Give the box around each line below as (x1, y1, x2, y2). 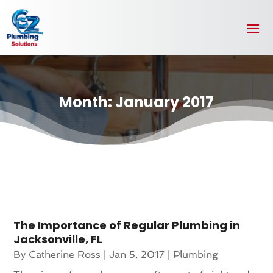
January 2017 (115, 91, 214, 112)
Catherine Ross (29, 248, 101, 260)
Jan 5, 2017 (109, 248, 165, 260)
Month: (58, 91, 115, 112)
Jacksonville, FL (13, 231, 103, 247)
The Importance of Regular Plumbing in (13, 217, 241, 233)
